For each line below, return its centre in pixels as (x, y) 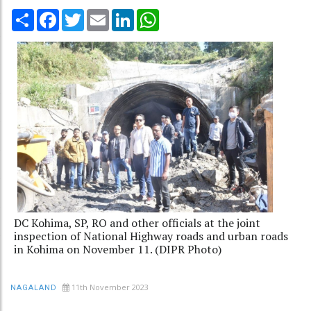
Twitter (102, 14)
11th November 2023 (110, 287)
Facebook (82, 14)
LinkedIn (154, 14)
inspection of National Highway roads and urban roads (151, 236)
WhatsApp (184, 14)
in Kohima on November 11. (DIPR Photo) (118, 249)
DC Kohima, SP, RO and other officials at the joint (137, 222)
